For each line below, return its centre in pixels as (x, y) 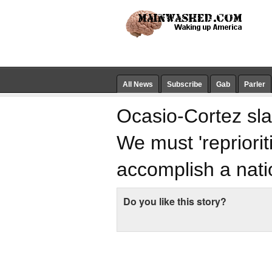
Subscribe (185, 84)
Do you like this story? (175, 201)
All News (138, 84)
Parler (255, 84)
